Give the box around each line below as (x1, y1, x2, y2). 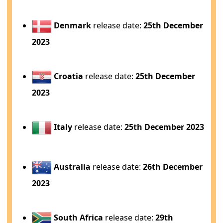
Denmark (54, 20, 92, 31)
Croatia (54, 71, 84, 82)
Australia (54, 161, 91, 172)
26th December (143, 161, 203, 172)
